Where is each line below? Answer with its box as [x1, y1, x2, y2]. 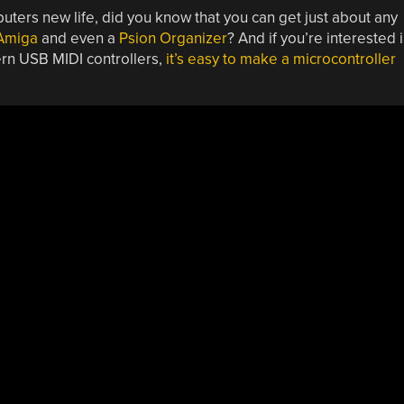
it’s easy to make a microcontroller [165, 49, 396, 69]
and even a [37, 28, 119, 48]
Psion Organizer [118, 28, 227, 48]
